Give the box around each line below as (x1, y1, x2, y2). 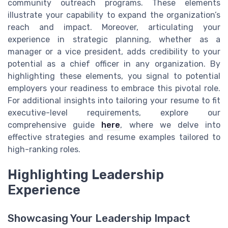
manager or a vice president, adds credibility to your (8, 46, 220, 56)
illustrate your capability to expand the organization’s (8, 10, 220, 20)
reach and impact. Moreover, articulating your (8, 22, 220, 32)
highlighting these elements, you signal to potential (8, 71, 220, 81)
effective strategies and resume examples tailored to (8, 132, 220, 142)
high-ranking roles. (8, 144, 80, 154)
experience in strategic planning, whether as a (8, 34, 220, 44)
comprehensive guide (8, 120, 102, 130)
